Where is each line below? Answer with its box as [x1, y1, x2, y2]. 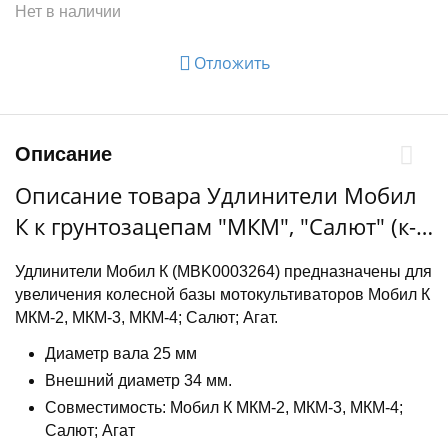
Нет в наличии [15, 3, 121, 20]
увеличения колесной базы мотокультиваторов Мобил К [15, 286, 430, 303]
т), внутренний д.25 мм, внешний [15, 242, 373, 272]
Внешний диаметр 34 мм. [45, 372, 232, 389]
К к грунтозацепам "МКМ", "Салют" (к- [15, 211, 416, 241]
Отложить [193, 52, 270, 74]
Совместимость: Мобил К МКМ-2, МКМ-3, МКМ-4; [45, 399, 403, 416]
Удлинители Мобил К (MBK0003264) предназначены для [15, 263, 432, 280]
